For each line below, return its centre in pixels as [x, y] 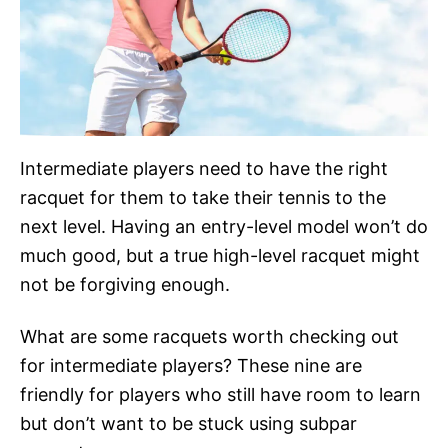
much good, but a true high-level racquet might [220, 255]
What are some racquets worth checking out [209, 336]
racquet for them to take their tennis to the [203, 197]
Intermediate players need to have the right [204, 168]
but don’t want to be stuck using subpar [188, 423]
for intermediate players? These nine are [191, 365]
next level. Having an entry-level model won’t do [224, 226]
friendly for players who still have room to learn [220, 394]
